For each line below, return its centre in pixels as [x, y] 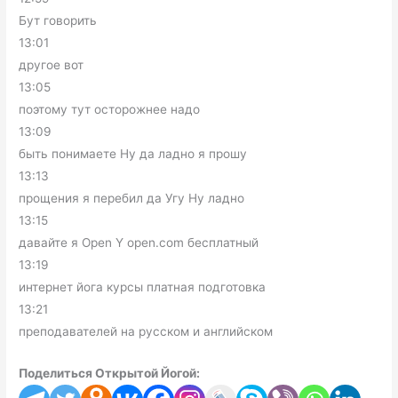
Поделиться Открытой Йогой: [110, 373]
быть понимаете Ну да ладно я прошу [133, 154]
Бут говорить [58, 20]
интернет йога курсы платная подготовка [143, 287]
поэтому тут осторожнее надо [110, 109]
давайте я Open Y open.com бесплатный [139, 243]
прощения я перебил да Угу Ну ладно [132, 198]
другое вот [52, 65]
